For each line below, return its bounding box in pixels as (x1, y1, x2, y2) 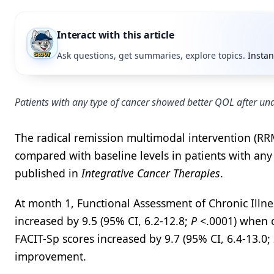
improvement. (15, 249, 86, 264)
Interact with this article (57, 28, 174, 42)
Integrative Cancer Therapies (81, 166, 220, 180)
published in (15, 166, 81, 180)
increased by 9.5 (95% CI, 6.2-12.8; (15, 213, 191, 228)
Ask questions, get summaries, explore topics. (57, 50, 245, 61)
